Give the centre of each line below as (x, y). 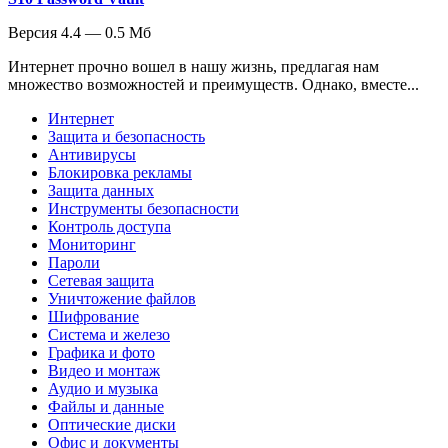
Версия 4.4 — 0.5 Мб (79, 32)
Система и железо (109, 334)
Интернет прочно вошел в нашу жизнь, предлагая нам (193, 66)
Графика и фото (101, 352)
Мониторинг (92, 244)
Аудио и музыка (103, 388)
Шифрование (93, 316)
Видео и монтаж (104, 370)
